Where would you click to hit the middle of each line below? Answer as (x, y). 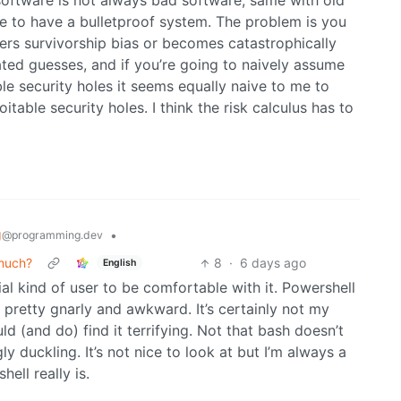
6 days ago (273, 263)
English (119, 262)
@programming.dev (52, 235)
